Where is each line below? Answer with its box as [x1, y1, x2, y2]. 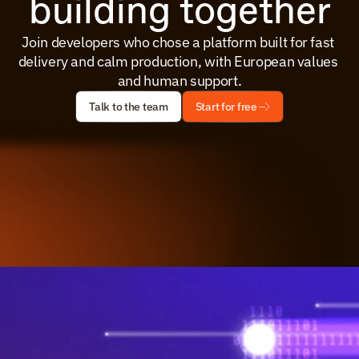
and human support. [117, 71, 242, 90]
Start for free [195, 99, 257, 114]
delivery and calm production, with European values [18, 52, 338, 71]
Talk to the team [89, 99, 168, 114]
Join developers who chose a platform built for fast [22, 33, 334, 51]
